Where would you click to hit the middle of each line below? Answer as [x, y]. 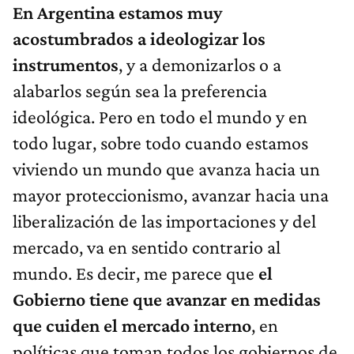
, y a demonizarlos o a [200, 64]
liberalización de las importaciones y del [164, 220]
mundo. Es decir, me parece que [136, 273]
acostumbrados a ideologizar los [139, 38]
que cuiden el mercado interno [132, 325]
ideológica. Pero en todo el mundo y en [160, 116]
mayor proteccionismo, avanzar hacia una [171, 194]
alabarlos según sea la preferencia [140, 90]
